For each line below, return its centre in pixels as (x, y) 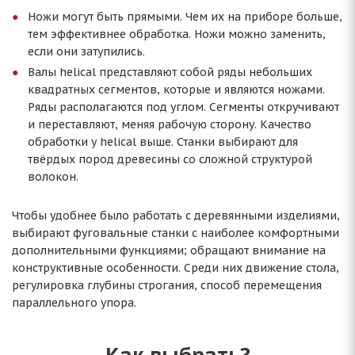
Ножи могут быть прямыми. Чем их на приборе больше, (185, 17)
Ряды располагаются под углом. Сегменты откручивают (183, 107)
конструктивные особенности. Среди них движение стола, (176, 268)
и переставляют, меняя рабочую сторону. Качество (170, 124)
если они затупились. (86, 52)
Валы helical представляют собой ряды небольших (170, 72)
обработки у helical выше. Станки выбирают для (163, 142)
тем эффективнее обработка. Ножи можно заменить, (177, 34)
